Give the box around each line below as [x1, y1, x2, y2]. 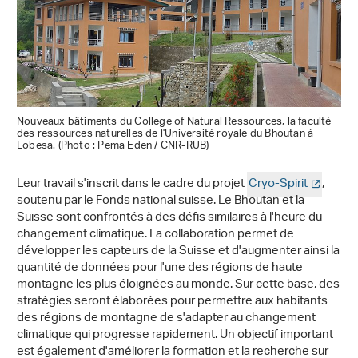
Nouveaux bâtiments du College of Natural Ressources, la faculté [17, 109, 332, 133]
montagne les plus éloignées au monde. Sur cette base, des [17, 272, 340, 297]
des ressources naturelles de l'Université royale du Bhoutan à [17, 121, 314, 145]
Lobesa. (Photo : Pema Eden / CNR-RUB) [17, 133, 209, 157]
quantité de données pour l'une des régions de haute [17, 255, 303, 280]
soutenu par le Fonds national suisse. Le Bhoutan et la [17, 188, 304, 213]
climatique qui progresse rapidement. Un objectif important [17, 322, 333, 348]
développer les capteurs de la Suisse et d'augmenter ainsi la [17, 238, 340, 264]
